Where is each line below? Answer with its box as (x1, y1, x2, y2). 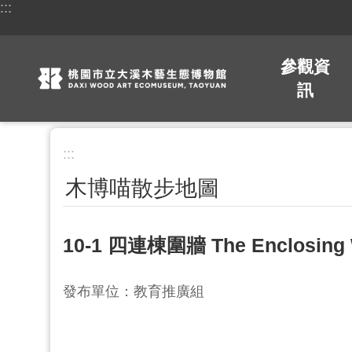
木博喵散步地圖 (65, 176, 219, 200)
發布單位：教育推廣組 (63, 284, 204, 300)
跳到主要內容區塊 (8, 9, 108, 22)
